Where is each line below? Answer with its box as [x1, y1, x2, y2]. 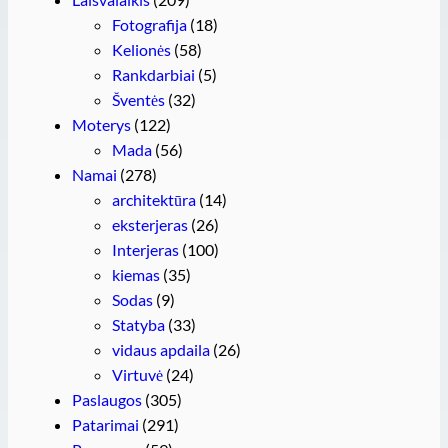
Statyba [112, 314, 165, 334]
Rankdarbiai [112, 64, 195, 84]
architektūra [112, 189, 196, 209]
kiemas [112, 264, 160, 284]
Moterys [72, 114, 131, 134]
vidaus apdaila [112, 339, 210, 359]
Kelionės [112, 39, 171, 59]
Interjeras [112, 239, 179, 259]
